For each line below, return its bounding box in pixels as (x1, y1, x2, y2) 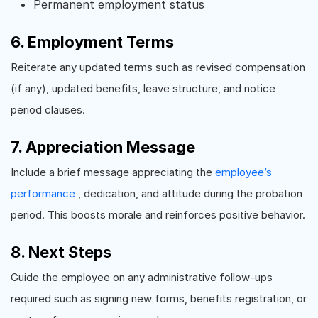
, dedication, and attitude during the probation (78, 187, 302, 200)
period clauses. (11, 103, 85, 116)
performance (11, 187, 78, 200)
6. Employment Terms (11, 33, 174, 51)
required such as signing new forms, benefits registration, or (11, 292, 307, 305)
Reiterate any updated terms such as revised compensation (11, 60, 305, 74)
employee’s (215, 165, 272, 179)
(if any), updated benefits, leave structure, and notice (11, 82, 275, 95)
